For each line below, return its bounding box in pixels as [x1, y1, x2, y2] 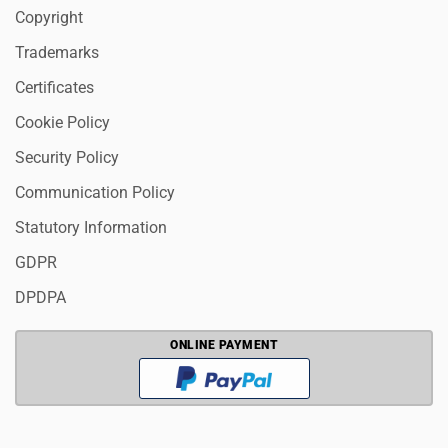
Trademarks [15, 43, 99, 63]
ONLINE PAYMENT [170, 338, 278, 353]
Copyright [15, 8, 83, 28]
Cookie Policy [15, 113, 110, 133]
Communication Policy [15, 183, 175, 203]
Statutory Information [15, 218, 167, 238]
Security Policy [15, 148, 119, 168]
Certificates [15, 78, 94, 98]
